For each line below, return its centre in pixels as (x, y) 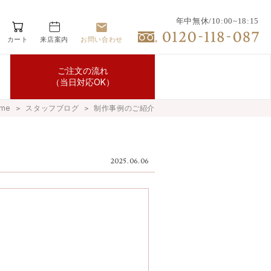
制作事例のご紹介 (124, 108)
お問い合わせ (102, 39)
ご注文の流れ (83, 70)
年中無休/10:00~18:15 (217, 21)
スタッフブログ (52, 108)
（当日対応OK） (83, 82)
